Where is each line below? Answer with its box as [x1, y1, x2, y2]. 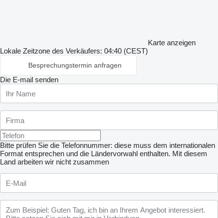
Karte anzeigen [148, 38, 196, 47]
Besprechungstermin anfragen [28, 61, 122, 69]
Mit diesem [172, 149, 207, 158]
